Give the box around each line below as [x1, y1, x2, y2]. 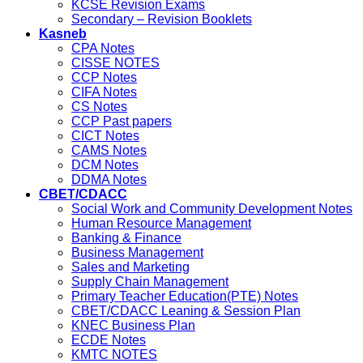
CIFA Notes [71, 85, 137, 100]
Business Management [71, 246, 203, 260]
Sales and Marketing [71, 260, 190, 275]
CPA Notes [71, 41, 135, 56]
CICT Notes [71, 129, 139, 143]
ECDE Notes [71, 333, 146, 348]
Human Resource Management [71, 216, 251, 231]
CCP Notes [71, 70, 137, 85]
